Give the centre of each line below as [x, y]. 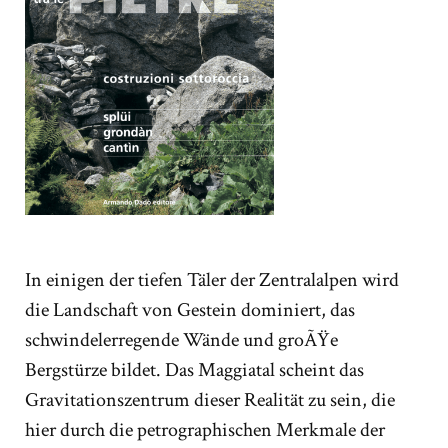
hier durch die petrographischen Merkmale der [205, 429]
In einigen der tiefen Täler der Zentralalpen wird [212, 279]
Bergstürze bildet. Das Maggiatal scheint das [194, 369]
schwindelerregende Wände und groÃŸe [181, 339]
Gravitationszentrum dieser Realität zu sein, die [210, 399]
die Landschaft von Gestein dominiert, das [190, 309]
